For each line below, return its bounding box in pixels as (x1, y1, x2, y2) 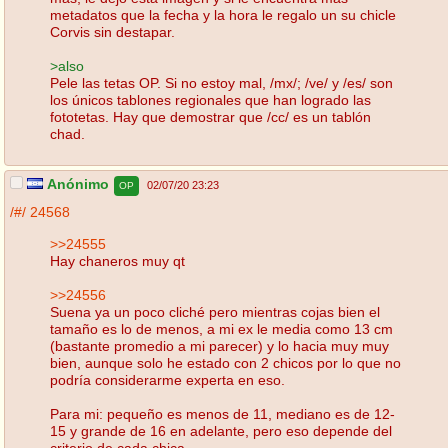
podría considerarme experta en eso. (50, 371, 285, 388)
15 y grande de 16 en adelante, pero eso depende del (50, 422, 392, 439)
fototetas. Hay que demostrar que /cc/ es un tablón (50, 108, 371, 125)
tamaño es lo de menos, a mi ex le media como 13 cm (50, 320, 393, 337)
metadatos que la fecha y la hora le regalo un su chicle (50, 6, 396, 23)
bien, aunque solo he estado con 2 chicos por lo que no (50, 354, 401, 371)
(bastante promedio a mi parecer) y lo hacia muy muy (50, 337, 389, 354)
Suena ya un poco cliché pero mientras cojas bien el (50, 303, 380, 320)
